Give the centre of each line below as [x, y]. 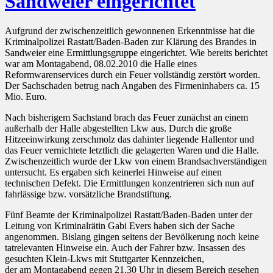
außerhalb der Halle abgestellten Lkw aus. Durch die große [118, 129]
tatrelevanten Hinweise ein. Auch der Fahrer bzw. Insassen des [125, 248]
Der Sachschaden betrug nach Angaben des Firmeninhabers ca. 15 [132, 86]
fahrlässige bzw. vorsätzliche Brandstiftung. [88, 194]
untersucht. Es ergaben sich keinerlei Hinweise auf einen [113, 172]
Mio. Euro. [26, 97]
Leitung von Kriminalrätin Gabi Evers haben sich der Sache [120, 226]
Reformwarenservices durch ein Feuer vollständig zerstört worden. [133, 75]
